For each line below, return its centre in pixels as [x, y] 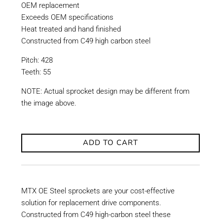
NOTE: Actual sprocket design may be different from [105, 91]
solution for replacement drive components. [91, 203]
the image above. [49, 103]
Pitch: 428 [37, 60]
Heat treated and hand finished [71, 29]
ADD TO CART [110, 143]
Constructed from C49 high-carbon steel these [96, 214]
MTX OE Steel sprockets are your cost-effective [98, 191]
